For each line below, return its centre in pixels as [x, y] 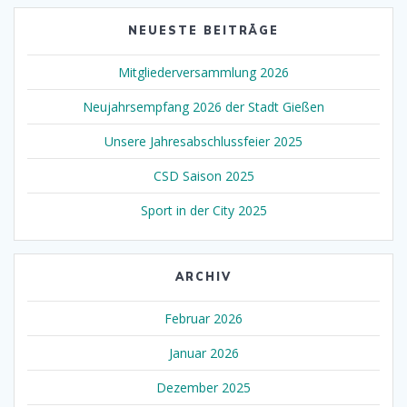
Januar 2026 [203, 353]
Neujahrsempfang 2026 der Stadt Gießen [203, 107]
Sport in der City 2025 [203, 211]
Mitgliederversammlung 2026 [203, 73]
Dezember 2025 [203, 388]
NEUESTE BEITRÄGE [203, 31]
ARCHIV [203, 277]
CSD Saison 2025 [203, 176]
